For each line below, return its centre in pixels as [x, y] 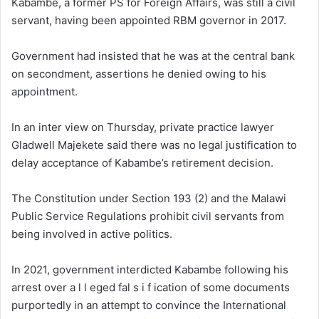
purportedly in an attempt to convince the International [149, 305]
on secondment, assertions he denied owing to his [139, 74]
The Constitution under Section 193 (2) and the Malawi [149, 199]
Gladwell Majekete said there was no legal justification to [154, 145]
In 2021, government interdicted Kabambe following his [150, 270]
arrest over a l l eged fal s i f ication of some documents [151, 288]
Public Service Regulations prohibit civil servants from [148, 216]
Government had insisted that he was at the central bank [153, 56]
